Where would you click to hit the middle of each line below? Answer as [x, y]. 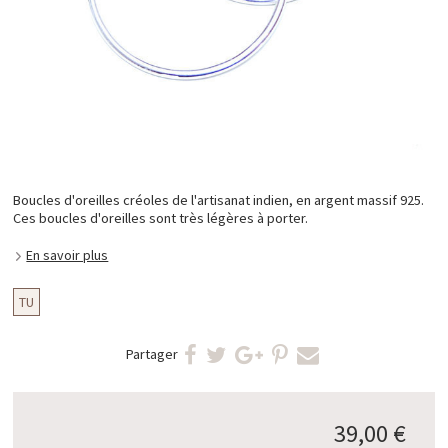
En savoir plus [67, 254]
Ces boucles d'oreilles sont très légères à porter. [161, 218]
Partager [152, 354]
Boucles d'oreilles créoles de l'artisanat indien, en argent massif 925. [219, 200]
